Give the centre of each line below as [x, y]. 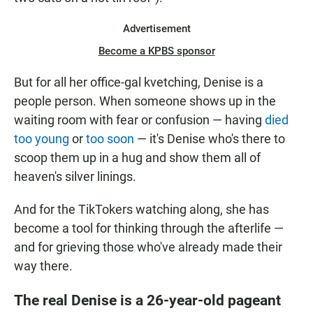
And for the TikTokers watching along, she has [141, 210]
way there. [43, 266]
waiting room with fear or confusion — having [139, 120]
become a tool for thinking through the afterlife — [149, 228]
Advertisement [156, 29]
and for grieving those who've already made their [148, 247]
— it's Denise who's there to [210, 139]
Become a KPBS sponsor [156, 51]
